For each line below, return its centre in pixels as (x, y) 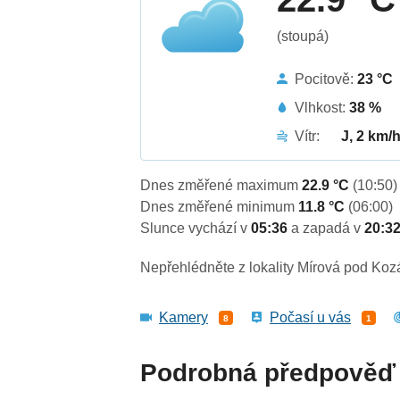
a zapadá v (328, 229)
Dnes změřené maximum (221, 186)
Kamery (184, 318)
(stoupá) (303, 36)
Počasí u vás (311, 318)
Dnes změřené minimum (220, 207)
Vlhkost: (322, 107)
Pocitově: (326, 79)
